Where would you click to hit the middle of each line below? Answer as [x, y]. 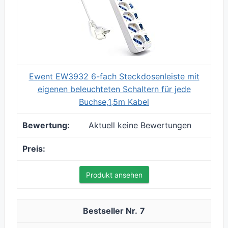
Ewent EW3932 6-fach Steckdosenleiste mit [114, 77]
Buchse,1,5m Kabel [114, 102]
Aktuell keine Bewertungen [140, 125]
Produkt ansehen [114, 175]
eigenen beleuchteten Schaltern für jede [114, 89]
